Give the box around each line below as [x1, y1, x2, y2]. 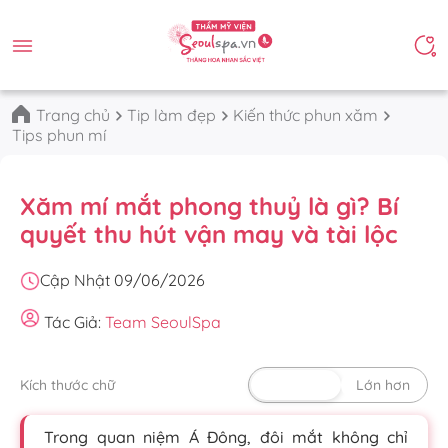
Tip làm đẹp [127, 105, 216, 125]
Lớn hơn [356, 376, 410, 394]
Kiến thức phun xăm [233, 105, 378, 125]
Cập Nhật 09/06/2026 [40, 270, 205, 290]
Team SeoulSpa [105, 312, 221, 332]
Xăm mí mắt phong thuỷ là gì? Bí [20, 191, 399, 221]
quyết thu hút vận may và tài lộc [20, 219, 397, 249]
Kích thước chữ [20, 376, 115, 394]
